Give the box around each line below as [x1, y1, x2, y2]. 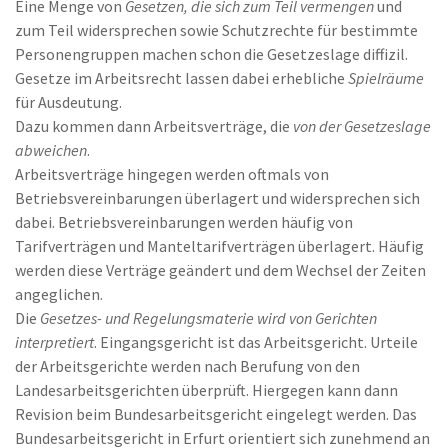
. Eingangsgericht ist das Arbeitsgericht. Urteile [94, 332, 418, 352]
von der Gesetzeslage [293, 116, 431, 136]
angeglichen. [15, 284, 103, 304]
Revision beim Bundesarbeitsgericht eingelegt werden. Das [15, 404, 417, 424]
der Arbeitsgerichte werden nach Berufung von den [15, 356, 360, 376]
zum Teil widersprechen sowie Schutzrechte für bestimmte [15, 20, 418, 40]
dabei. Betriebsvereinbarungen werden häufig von [15, 212, 353, 232]
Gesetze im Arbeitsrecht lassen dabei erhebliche [15, 68, 348, 88]
